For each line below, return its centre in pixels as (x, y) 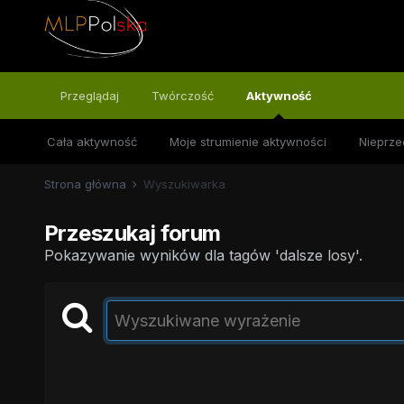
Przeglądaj (89, 96)
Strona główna (87, 184)
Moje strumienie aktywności (248, 142)
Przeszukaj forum (132, 233)
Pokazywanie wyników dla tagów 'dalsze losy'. (203, 255)
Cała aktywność (92, 142)
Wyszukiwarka (184, 184)
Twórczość (182, 96)
